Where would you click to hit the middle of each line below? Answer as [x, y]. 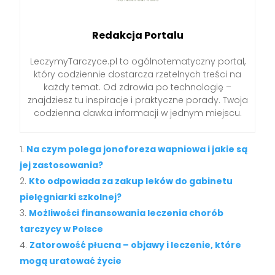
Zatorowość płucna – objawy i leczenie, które [136, 245]
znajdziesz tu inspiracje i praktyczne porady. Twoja [137, 100]
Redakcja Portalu [137, 36]
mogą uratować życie [71, 261]
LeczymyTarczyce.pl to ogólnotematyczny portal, [137, 62]
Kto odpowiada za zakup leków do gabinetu [131, 181]
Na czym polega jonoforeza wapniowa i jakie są [137, 149]
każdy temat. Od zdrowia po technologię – [137, 87]
